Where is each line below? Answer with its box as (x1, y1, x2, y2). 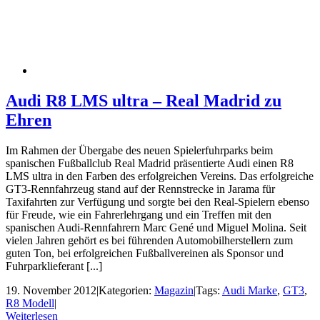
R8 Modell (6, 296, 54, 309)
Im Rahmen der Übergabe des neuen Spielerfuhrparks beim (6, 144, 273, 156)
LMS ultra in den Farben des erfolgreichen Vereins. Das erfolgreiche (6, 169, 314, 182)
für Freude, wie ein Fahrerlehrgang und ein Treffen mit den (6, 208, 271, 221)
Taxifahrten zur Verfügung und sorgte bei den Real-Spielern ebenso (6, 195, 309, 208)
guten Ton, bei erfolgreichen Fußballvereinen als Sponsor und (6, 246, 284, 259)
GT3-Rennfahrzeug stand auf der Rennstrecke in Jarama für (6, 182, 275, 195)
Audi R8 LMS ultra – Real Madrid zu (6, 91, 281, 110)
